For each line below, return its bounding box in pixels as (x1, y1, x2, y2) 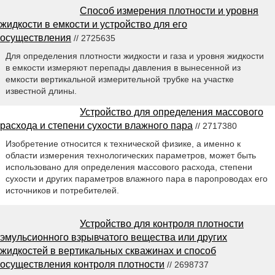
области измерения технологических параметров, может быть (5, 150, 256, 160)
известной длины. (5, 85, 77, 96)
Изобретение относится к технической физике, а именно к (5, 138, 241, 149)
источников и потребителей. (5, 185, 119, 195)
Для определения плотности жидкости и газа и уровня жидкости (5, 50, 264, 61)
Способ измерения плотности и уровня (80, 5, 258, 16)
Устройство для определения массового (80, 106, 263, 117)
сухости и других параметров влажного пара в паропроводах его (5, 173, 268, 184)
